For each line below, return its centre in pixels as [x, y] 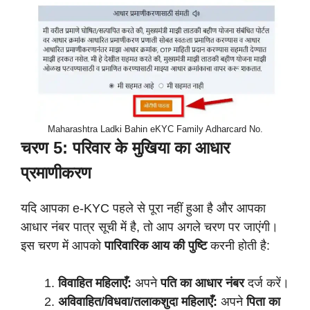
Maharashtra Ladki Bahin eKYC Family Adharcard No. [155, 129]
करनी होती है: [238, 246]
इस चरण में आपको [63, 246]
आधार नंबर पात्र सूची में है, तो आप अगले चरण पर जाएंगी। [149, 227]
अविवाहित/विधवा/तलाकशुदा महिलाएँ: [138, 302]
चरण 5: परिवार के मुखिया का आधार [125, 148]
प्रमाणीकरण [56, 173]
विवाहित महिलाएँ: [95, 283]
